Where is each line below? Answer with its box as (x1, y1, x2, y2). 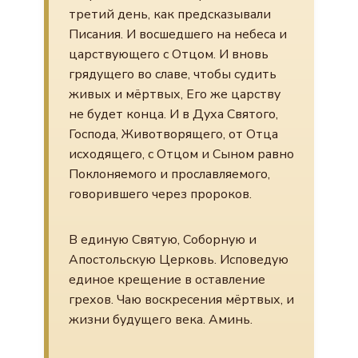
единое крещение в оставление (69, 271, 265, 288)
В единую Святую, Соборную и (69, 231, 257, 249)
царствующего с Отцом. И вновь (69, 46, 268, 63)
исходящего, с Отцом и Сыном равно (69, 145, 294, 163)
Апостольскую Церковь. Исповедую (69, 251, 288, 268)
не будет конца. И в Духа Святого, (69, 105, 278, 123)
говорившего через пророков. (69, 185, 252, 203)
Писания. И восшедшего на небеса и (69, 26, 287, 43)
